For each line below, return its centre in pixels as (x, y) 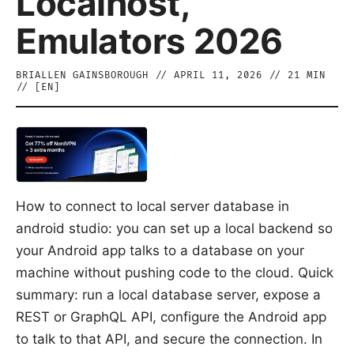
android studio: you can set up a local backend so (174, 228)
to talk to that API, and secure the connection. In (169, 339)
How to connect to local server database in (153, 206)
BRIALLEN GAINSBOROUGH (82, 75)
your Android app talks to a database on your (160, 250)
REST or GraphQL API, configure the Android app (171, 316)
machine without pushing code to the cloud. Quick (175, 272)
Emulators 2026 (149, 41)
